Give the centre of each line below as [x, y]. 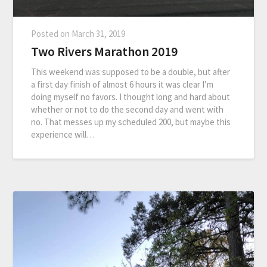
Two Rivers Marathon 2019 [105, 52]
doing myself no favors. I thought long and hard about [131, 97]
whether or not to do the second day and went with [128, 110]
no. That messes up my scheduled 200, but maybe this [131, 122]
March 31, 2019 [99, 34]
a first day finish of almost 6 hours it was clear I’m [122, 85]
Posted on [52, 34]
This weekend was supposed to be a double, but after [131, 72]
